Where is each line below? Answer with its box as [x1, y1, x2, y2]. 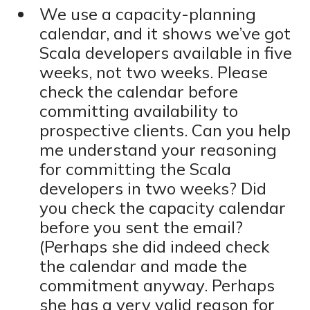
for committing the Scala [39, 158, 231, 180]
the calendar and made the [39, 255, 247, 277]
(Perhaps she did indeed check [39, 236, 269, 257]
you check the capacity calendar [39, 197, 286, 219]
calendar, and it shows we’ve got [39, 23, 291, 44]
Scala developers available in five [39, 42, 292, 64]
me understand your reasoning [39, 139, 277, 161]
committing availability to [39, 100, 238, 122]
